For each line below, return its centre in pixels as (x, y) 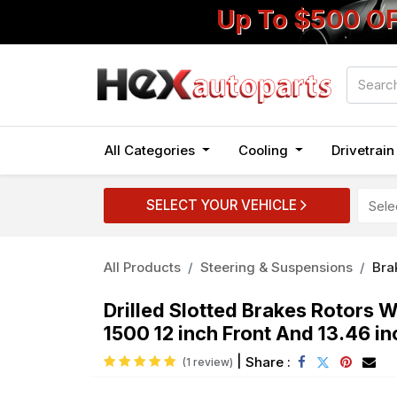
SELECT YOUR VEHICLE (224, 205)
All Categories (150, 150)
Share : (268, 362)
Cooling (263, 150)
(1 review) (208, 362)
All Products (142, 267)
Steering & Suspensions (276, 267)
